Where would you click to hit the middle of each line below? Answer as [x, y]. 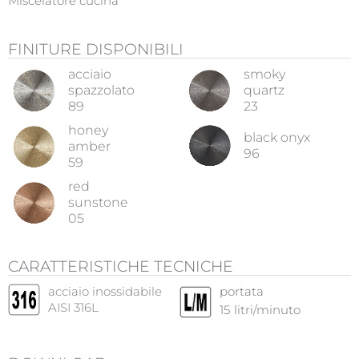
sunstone [98, 202]
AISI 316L [73, 308]
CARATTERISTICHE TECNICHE [121, 266]
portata [242, 292]
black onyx [277, 137]
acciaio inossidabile [105, 292]
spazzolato [101, 90]
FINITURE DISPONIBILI [96, 49]
